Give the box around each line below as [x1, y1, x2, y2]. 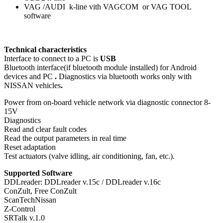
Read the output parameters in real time [4, 134, 126, 143]
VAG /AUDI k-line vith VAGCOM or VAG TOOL [24, 2, 191, 11]
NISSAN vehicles [4, 81, 61, 90]
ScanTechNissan [4, 196, 56, 205]
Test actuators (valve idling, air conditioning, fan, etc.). [4, 152, 175, 161]
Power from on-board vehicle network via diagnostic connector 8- [4, 98, 211, 107]
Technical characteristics [4, 45, 87, 54]
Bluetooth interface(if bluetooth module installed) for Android [4, 63, 197, 72]
